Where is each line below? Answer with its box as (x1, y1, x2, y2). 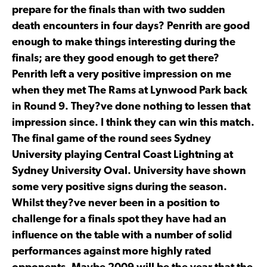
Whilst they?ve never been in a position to (12, 197, 220, 209)
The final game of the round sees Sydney (12, 133, 211, 145)
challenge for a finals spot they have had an (12, 213, 226, 225)
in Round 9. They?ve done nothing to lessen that (12, 101, 250, 113)
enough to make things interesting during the (12, 36, 235, 48)
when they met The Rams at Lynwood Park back (12, 85, 247, 97)
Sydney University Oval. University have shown (12, 165, 246, 177)
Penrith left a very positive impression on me (12, 69, 231, 80)
